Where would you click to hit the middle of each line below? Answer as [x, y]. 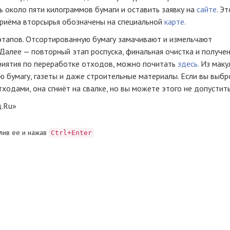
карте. [175, 22]
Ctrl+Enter [71, 133]
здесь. [188, 64]
